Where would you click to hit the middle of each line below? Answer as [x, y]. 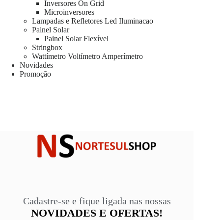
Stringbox [47, 48]
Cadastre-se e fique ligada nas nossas [97, 201]
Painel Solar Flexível [76, 39]
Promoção [35, 74]
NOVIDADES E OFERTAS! [97, 213]
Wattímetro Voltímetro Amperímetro [87, 56]
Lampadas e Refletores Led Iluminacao [93, 21]
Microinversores [69, 12]
